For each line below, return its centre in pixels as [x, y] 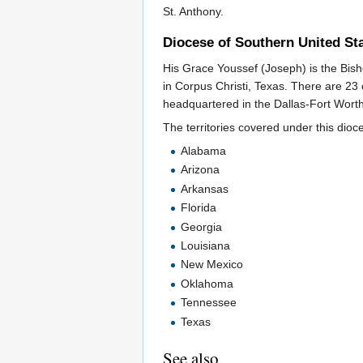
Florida [199, 208]
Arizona [201, 170]
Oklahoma [207, 283]
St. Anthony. [193, 11]
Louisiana [206, 245]
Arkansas [205, 188]
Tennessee [209, 303]
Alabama [204, 151]
